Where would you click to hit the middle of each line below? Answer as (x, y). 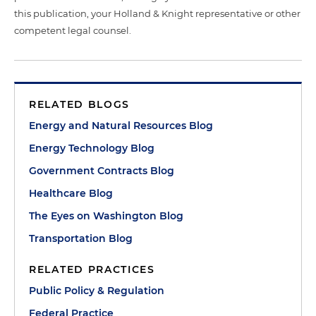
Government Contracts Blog (102, 170)
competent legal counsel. (73, 30)
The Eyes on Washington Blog (106, 215)
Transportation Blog (81, 238)
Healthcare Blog (71, 193)
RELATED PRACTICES (92, 269)
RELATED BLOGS (80, 104)
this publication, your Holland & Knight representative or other (157, 13)
